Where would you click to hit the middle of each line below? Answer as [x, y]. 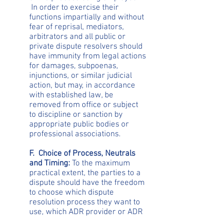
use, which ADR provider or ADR [86, 212]
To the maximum [101, 163]
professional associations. [75, 134]
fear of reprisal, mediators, [77, 27]
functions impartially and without [87, 18]
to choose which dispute [72, 193]
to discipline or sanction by [76, 115]
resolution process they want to [85, 202]
